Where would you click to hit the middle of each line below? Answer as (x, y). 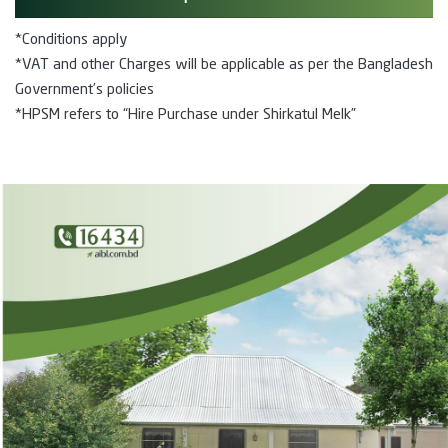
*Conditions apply (71, 40)
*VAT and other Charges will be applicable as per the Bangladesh (224, 65)
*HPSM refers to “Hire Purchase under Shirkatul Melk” (185, 115)
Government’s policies (84, 90)
